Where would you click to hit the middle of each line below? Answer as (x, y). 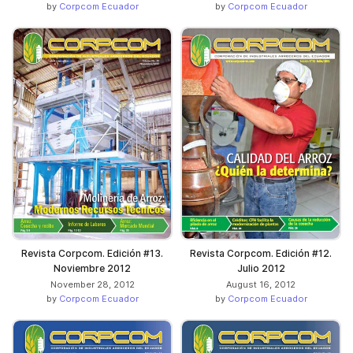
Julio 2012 (261, 268)
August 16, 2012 (261, 284)
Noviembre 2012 (92, 268)
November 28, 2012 (92, 284)
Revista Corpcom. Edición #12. (261, 253)
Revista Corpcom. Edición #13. (92, 253)
